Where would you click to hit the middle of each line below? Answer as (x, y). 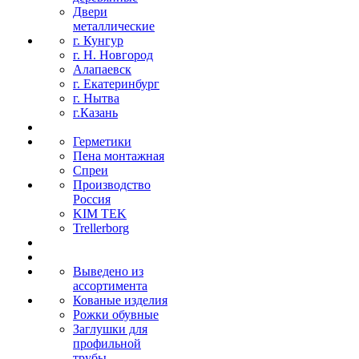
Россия (92, 199)
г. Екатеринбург (116, 84)
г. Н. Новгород (113, 55)
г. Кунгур (98, 40)
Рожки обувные (116, 315)
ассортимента (110, 286)
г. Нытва (96, 98)
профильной (107, 343)
